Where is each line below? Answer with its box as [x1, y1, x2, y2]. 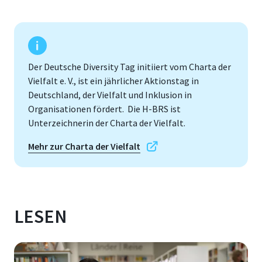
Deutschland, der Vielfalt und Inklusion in [28, 88, 192, 101]
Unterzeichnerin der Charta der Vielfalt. [28, 116, 187, 129]
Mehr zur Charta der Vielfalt [28, 140, 140, 152]
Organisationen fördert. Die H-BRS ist [28, 102, 181, 115]
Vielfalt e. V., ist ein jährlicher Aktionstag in [28, 74, 199, 87]
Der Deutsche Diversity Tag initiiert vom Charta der [28, 60, 231, 73]
